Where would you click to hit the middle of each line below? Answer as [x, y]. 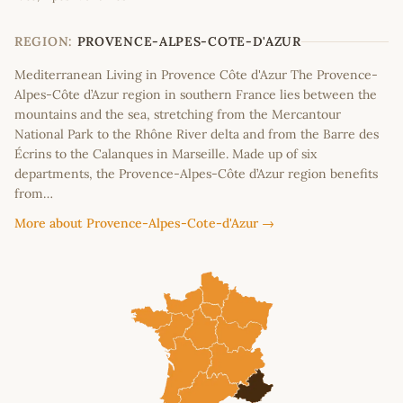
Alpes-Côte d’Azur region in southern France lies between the [196, 95]
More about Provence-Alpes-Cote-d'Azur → [144, 224]
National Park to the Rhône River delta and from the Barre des [197, 134]
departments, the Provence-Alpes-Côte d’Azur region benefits [196, 174]
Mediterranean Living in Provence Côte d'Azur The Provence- [196, 75]
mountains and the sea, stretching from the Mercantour [178, 115]
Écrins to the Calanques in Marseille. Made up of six [166, 154]
